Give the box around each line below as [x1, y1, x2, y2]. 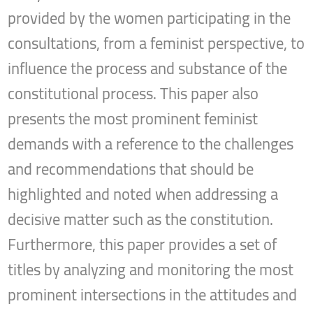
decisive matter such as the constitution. [8, 205, 274, 235]
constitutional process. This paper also [8, 79, 259, 109]
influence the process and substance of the [8, 54, 288, 84]
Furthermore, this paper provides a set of [8, 230, 277, 260]
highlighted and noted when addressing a [8, 180, 279, 210]
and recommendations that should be [8, 154, 254, 184]
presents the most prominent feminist [8, 104, 259, 134]
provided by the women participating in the [8, 3, 291, 34]
